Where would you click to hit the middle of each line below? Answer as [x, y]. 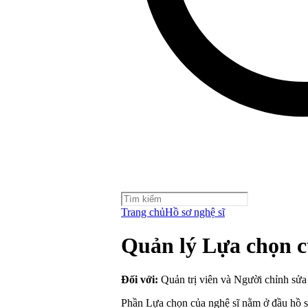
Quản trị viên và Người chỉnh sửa [232, 279]
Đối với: [140, 279]
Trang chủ [143, 212]
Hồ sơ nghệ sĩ [195, 212]
